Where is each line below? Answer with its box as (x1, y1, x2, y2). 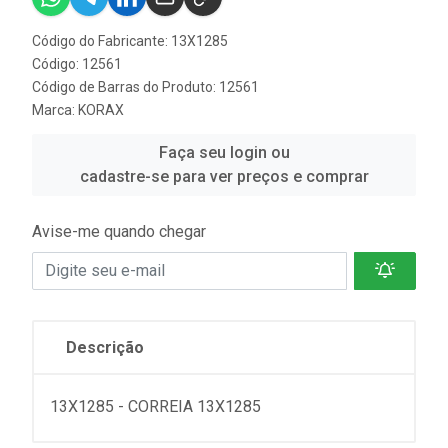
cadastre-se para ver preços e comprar (79, 166, 369, 186)
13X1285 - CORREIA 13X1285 (50, 396, 261, 416)
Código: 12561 (32, 55, 122, 72)
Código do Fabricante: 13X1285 (32, 32, 228, 49)
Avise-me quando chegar (32, 221, 206, 241)
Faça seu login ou (158, 142, 290, 162)
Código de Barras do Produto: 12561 (32, 78, 259, 95)
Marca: (32, 101, 78, 118)
